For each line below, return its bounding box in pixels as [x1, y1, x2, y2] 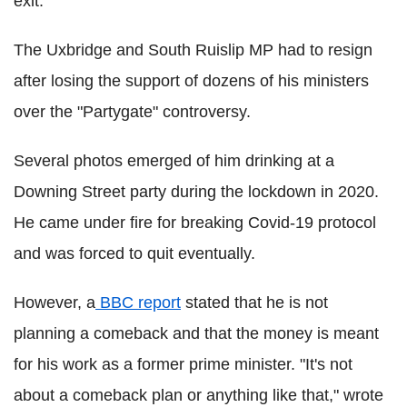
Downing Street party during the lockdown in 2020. [14, 183, 379, 201]
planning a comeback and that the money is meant [14, 324, 379, 342]
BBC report [95, 293, 181, 312]
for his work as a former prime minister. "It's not [14, 355, 352, 373]
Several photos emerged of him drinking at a [14, 152, 334, 170]
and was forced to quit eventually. [14, 244, 255, 263]
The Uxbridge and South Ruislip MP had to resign [14, 41, 372, 59]
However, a [14, 293, 95, 312]
